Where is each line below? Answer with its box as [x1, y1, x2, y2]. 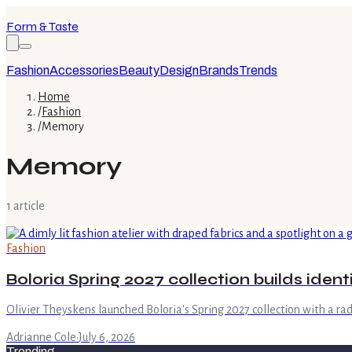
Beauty [119, 64, 159, 77]
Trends [239, 64, 277, 77]
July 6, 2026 [79, 331, 135, 344]
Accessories [49, 64, 119, 77]
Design [159, 64, 199, 77]
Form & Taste [6, 19, 79, 34]
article [11, 199, 45, 212]
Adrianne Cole [6, 331, 76, 344]
